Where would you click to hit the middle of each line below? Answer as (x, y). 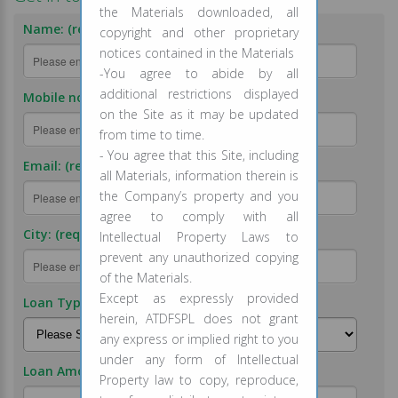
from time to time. (151, 135)
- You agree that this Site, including (199, 155)
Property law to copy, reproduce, (199, 380)
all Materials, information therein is (199, 176)
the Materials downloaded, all (199, 12)
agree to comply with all (199, 217)
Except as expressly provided (199, 298)
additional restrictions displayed (199, 94)
